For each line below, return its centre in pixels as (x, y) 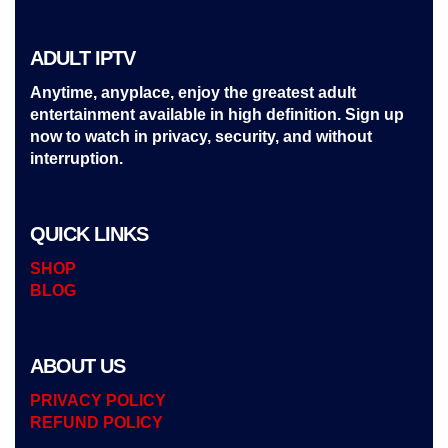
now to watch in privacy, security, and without (201, 136)
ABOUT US (77, 365)
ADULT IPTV (82, 57)
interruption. (76, 158)
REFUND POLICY (96, 422)
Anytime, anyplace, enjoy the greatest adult (193, 92)
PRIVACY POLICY (98, 400)
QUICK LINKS (89, 233)
